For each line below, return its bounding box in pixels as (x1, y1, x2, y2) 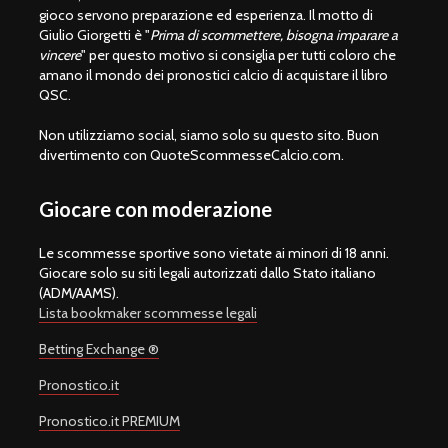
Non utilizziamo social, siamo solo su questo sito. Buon (39, 125, 379, 144)
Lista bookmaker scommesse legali (39, 303, 257, 322)
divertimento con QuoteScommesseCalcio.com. (39, 145, 344, 164)
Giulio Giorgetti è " (39, 25, 150, 44)
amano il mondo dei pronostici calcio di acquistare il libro (39, 65, 388, 84)
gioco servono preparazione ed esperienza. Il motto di (39, 5, 373, 24)
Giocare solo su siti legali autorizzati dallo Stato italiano (39, 263, 376, 282)
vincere (39, 45, 81, 64)
